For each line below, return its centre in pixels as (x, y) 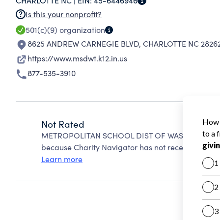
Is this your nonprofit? (64, 14)
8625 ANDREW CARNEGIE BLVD (83, 43)
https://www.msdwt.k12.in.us (77, 58)
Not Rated (63, 124)
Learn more (62, 159)
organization (81, 30)
